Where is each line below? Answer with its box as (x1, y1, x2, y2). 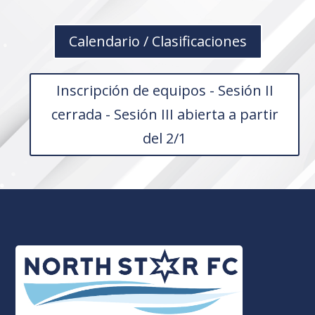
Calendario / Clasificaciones (68, 32, 247, 51)
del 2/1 (143, 129, 186, 148)
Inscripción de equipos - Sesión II (56, 81, 274, 101)
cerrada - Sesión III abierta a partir (51, 105, 278, 124)
